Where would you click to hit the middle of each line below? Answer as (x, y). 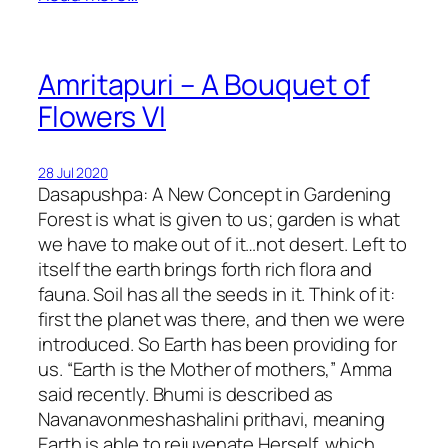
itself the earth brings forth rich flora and (205, 269)
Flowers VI (102, 117)
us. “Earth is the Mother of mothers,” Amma (215, 369)
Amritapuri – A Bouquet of (204, 85)
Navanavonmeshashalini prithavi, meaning (212, 419)
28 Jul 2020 (73, 173)
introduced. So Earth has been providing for (217, 344)
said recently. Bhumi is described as (186, 394)
